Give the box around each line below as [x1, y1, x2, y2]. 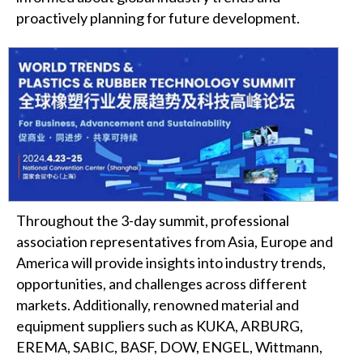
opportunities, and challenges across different [16, 274, 307, 293]
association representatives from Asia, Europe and [16, 232, 333, 250]
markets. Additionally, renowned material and [16, 295, 299, 314]
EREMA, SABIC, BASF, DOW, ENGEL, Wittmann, [16, 337, 322, 356]
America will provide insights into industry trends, [16, 253, 326, 271]
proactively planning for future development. [16, 8, 300, 27]
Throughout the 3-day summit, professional [16, 211, 289, 229]
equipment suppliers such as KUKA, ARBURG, [16, 316, 303, 335]
